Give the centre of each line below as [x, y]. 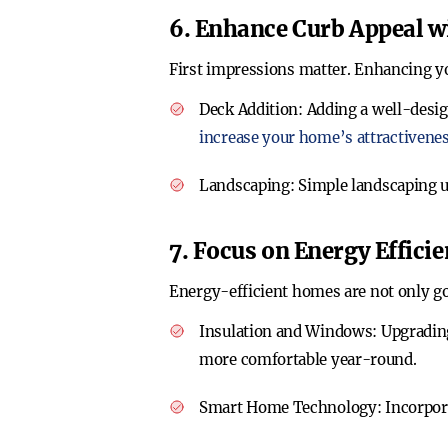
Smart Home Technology [288, 407]
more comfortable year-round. [308, 359]
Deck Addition [249, 109]
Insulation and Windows [286, 331]
